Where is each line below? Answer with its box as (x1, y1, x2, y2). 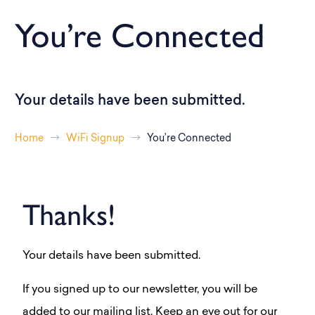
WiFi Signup (66, 134, 124, 145)
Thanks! (22, 197, 115, 233)
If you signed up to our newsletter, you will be (22, 284, 257, 296)
